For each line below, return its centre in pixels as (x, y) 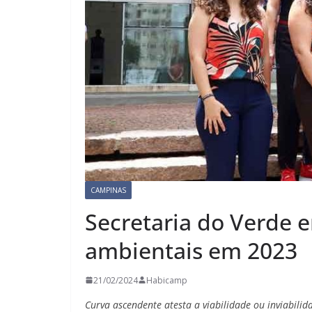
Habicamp (167, 280)
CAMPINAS (108, 190)
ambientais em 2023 (191, 250)
